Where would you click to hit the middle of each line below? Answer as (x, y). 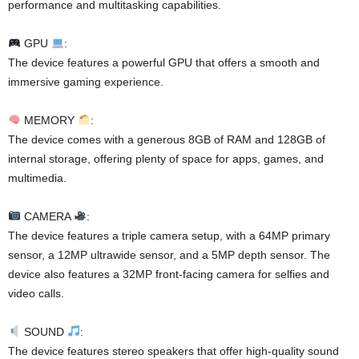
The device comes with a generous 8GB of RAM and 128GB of (167, 140)
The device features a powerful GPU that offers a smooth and (164, 63)
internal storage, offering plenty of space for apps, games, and (166, 159)
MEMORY (49, 121)
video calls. (36, 294)
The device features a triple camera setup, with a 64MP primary (169, 236)
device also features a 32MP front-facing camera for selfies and (169, 274)
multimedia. (37, 178)
